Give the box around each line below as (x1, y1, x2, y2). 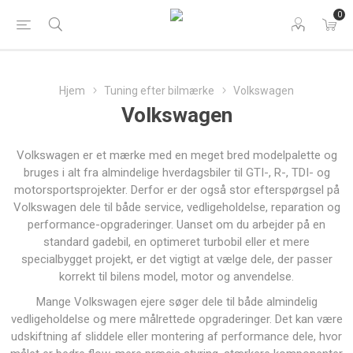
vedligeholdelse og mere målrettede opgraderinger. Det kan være (10, 312, 343, 326)
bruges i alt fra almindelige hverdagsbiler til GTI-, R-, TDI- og (23, 165, 330, 180)
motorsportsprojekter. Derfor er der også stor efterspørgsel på (13, 183, 340, 197)
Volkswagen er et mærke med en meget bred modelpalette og (16, 148, 337, 162)
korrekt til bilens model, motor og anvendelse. (59, 269, 294, 284)
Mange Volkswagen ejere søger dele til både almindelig (35, 295, 318, 309)
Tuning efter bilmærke (104, 84, 214, 97)
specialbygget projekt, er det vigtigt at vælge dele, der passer (20, 252, 333, 266)
